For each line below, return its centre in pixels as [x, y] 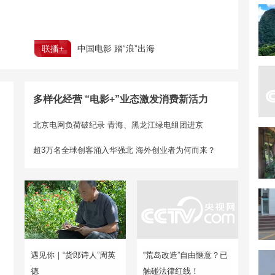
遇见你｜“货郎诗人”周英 [73, 255]
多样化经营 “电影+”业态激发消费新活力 [121, 99]
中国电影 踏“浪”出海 [116, 48]
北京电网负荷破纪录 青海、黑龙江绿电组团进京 [118, 125]
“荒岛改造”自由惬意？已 [185, 255]
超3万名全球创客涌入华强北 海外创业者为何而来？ [124, 150]
